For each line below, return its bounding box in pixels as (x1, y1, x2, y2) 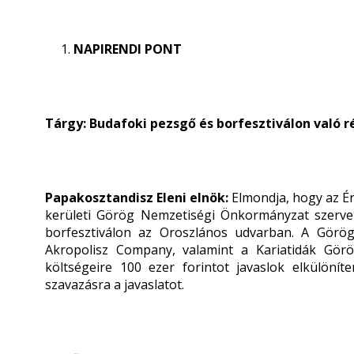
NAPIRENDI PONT (73, 40, 182, 58)
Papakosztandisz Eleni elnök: (45, 189, 232, 206)
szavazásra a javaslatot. (45, 276, 184, 293)
